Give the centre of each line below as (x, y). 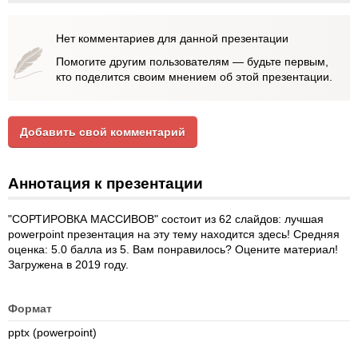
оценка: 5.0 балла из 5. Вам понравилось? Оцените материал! (173, 249)
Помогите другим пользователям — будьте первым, (192, 62)
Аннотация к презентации (105, 183)
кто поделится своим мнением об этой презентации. (194, 77)
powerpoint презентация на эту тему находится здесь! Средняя (174, 234)
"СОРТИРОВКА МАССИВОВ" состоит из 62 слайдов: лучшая (166, 219)
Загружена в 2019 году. (68, 265)
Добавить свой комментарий (103, 132)
